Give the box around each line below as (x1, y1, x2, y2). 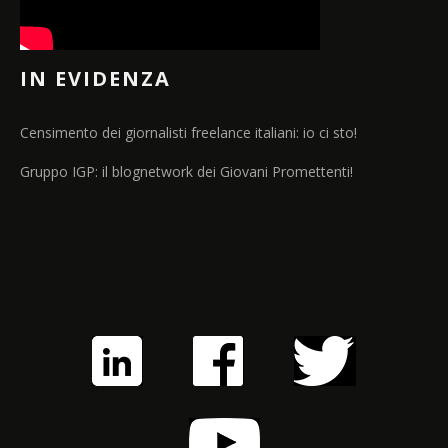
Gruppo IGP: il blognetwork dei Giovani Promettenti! (20, 162, 353, 182)
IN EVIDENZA (20, 65, 171, 93)
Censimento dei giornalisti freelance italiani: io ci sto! (20, 123, 357, 143)
